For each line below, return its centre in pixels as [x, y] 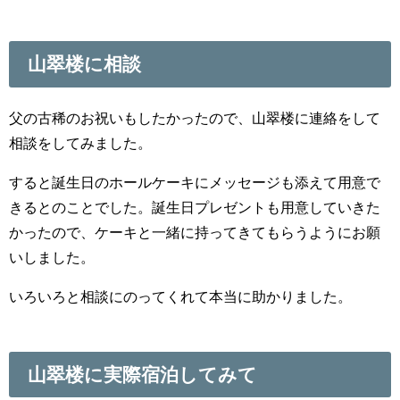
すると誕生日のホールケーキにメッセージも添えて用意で [195, 183]
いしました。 [52, 258]
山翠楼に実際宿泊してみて [142, 375]
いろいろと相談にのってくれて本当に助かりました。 [180, 297]
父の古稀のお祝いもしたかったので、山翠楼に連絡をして [195, 118]
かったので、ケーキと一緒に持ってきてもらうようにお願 [195, 233]
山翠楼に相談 [84, 64]
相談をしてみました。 [80, 143]
